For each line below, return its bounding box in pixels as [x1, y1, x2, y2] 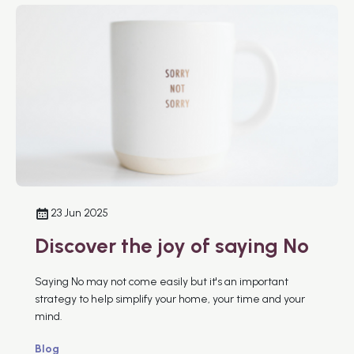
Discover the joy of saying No [35, 232, 309, 258]
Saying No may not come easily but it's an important [35, 274, 288, 288]
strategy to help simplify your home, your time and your [35, 292, 305, 306]
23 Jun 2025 [51, 205, 108, 220]
